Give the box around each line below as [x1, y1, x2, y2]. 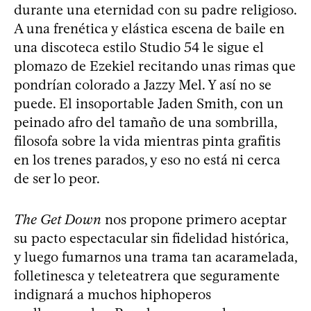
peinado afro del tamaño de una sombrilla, [14, 113, 277, 131]
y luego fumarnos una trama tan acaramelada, [14, 248, 297, 265]
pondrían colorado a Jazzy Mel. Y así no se [14, 76, 271, 93]
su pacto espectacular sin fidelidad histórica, [14, 229, 288, 246]
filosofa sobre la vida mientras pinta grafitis [14, 132, 280, 149]
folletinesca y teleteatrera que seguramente [14, 267, 280, 284]
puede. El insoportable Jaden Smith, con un [14, 94, 283, 112]
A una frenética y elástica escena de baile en [14, 19, 285, 37]
